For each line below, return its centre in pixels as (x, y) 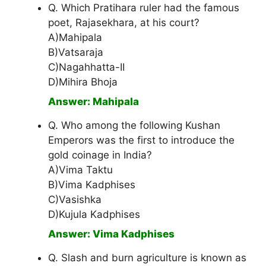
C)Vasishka (75, 200)
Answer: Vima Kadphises (111, 234)
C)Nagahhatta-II (86, 67)
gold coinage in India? (100, 155)
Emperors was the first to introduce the (141, 140)
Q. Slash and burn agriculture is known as (147, 258)
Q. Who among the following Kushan (134, 126)
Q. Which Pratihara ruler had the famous (144, 8)
